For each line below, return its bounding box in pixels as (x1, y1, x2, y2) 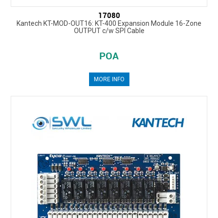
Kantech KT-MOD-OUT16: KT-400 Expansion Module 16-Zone (17, 19, 201, 28)
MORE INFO (93, 76, 125, 83)
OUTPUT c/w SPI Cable (73, 27, 145, 35)
